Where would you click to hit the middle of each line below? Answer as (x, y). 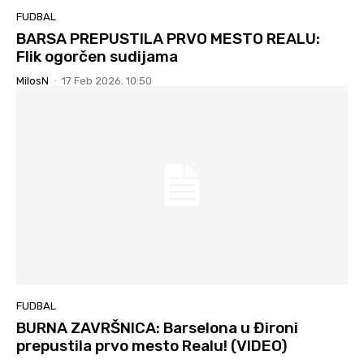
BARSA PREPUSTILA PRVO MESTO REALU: (168, 39)
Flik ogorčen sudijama (97, 57)
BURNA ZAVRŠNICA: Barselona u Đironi (157, 327)
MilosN (32, 81)
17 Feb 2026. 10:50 (107, 81)
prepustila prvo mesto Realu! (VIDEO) (152, 345)
